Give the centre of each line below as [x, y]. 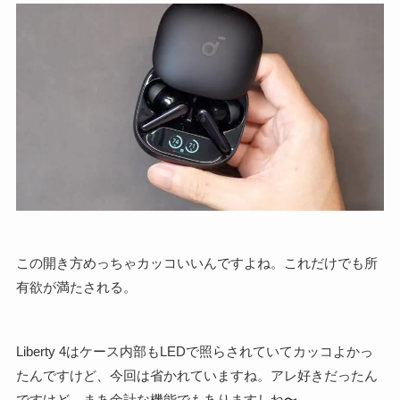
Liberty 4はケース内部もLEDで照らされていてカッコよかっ [194, 351]
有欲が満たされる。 [76, 287]
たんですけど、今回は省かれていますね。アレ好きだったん [196, 375]
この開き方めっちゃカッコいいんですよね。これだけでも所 [196, 262]
